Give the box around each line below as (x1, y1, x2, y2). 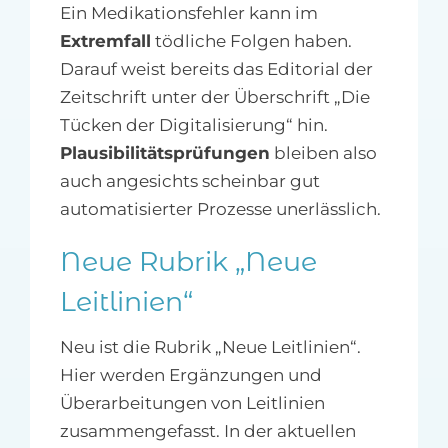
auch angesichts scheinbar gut (59, 170, 320, 191)
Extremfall (59, 30, 151, 51)
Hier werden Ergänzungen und (59, 364, 322, 385)
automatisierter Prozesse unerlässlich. (59, 198, 381, 219)
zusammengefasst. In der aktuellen (59, 420, 356, 441)
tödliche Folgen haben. (150, 30, 352, 51)
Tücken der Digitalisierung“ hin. (59, 114, 328, 135)
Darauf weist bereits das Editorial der (59, 58, 373, 79)
